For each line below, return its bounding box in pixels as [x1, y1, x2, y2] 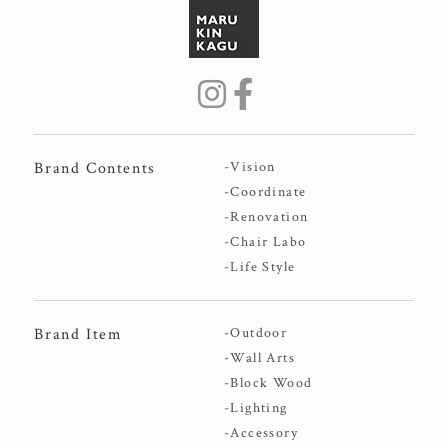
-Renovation [224, 208, 309, 227]
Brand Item [34, 324, 123, 346]
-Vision [224, 158, 276, 177]
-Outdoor [224, 324, 288, 343]
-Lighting [224, 399, 288, 418]
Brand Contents [34, 158, 156, 180]
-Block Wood [224, 374, 313, 393]
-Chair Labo [224, 233, 307, 252]
